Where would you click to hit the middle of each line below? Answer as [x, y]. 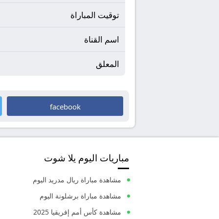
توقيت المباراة [95, 15]
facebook [65, 107]
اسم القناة [102, 39]
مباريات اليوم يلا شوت [87, 158]
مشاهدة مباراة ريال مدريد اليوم [77, 180]
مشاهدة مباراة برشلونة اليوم [80, 196]
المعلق [108, 64]
